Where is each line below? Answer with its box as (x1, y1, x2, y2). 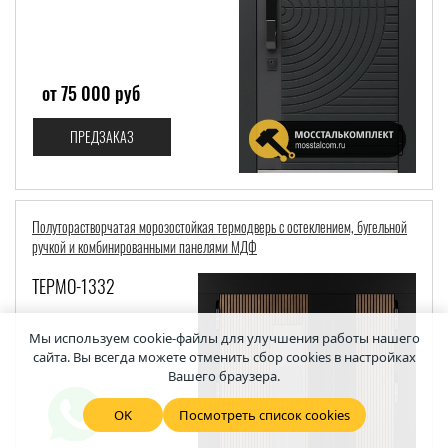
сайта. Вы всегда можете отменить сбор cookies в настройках (32, 348, 416, 366)
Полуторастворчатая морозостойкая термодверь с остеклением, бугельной (32, 216, 407, 238)
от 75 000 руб (42, 80, 140, 107)
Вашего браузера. (168, 367, 280, 385)
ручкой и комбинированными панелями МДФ (32, 236, 257, 258)
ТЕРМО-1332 (32, 273, 115, 300)
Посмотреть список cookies (178, 406, 350, 424)
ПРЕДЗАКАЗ (70, 126, 134, 148)
